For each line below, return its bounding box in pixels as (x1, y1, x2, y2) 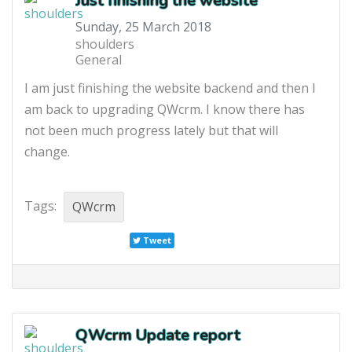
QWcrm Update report (75, 324, 240, 346)
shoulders (75, 35, 134, 53)
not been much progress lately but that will (24, 121, 278, 139)
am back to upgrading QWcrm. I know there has (24, 100, 305, 118)
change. (24, 142, 73, 160)
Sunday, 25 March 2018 (75, 18, 211, 36)
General (75, 50, 122, 68)
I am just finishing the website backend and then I (24, 79, 316, 97)
